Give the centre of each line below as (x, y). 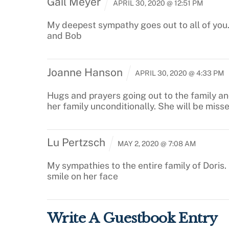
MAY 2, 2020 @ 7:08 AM (156, 143)
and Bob (64, 35)
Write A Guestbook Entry (132, 218)
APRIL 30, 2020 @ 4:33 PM (178, 73)
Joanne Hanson (85, 72)
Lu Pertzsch (76, 143)
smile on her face (83, 176)
